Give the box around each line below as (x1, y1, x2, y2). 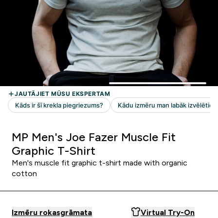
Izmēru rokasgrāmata (12, 208, 92, 217)
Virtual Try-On (141, 208, 195, 217)
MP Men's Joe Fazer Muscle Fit (12, 130, 176, 144)
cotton (12, 169, 37, 178)
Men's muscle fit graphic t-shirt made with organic (12, 159, 187, 167)
